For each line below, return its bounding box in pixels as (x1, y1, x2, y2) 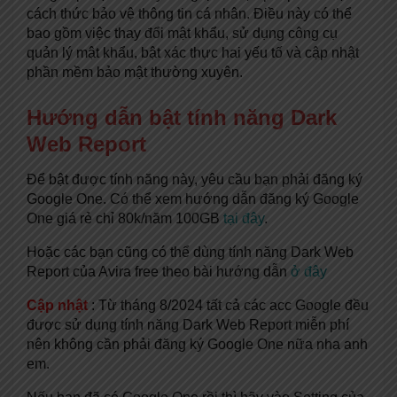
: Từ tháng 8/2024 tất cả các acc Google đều (88, 297, 369, 313)
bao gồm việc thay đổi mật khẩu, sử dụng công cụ (27, 26, 338, 42)
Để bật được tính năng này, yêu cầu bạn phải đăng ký (27, 171, 362, 187)
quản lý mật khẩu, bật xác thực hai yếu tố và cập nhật (27, 45, 359, 61)
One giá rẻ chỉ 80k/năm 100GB (27, 210, 223, 226)
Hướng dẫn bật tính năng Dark (27, 105, 337, 129)
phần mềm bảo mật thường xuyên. (27, 65, 243, 81)
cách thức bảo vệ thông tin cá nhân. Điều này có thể (27, 6, 352, 22)
